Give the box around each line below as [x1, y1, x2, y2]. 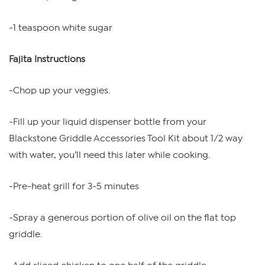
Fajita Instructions [9, 53, 85, 64]
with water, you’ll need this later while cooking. [9, 149, 210, 160]
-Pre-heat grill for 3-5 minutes [9, 180, 139, 192]
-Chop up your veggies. [9, 85, 110, 96]
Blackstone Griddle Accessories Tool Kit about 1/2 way [9, 132, 243, 144]
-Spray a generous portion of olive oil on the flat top [9, 212, 236, 223]
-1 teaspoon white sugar [9, 22, 112, 33]
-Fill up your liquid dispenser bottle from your [9, 116, 206, 127]
